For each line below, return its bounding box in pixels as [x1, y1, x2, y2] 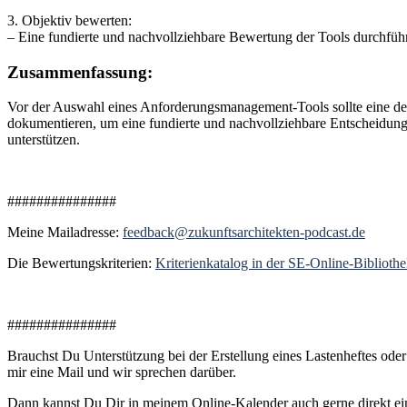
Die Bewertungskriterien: [7, 255, 155, 272]
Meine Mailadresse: [7, 224, 123, 241]
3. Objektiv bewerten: [7, 12, 132, 28]
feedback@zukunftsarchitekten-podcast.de [123, 224, 365, 241]
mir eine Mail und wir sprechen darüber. [7, 364, 236, 381]
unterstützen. [7, 132, 80, 148]
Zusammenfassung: [7, 62, 153, 82]
